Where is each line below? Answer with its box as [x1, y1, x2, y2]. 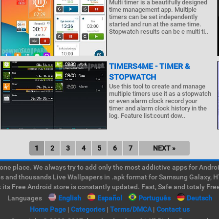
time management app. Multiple [109, 6, 197, 13]
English [58, 194, 81, 202]
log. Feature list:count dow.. [109, 112, 186, 119]
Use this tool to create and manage [109, 83, 205, 90]
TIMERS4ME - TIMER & [109, 62, 190, 71]
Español [97, 194, 122, 202]
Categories [70, 205, 105, 213]
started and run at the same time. [109, 21, 201, 28]
